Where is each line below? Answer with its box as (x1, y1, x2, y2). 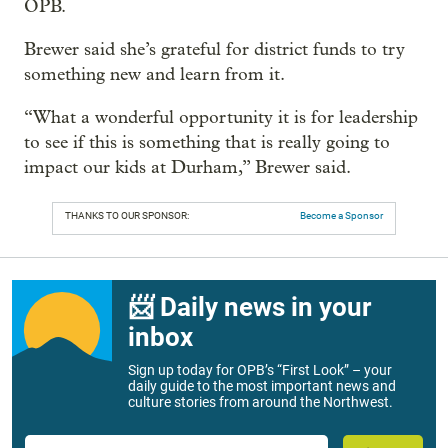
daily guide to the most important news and (128, 378, 396, 395)
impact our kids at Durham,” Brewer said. (24, 157, 351, 179)
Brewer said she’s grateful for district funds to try (24, 39, 405, 61)
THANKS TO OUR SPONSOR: (65, 210, 189, 222)
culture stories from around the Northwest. (128, 394, 393, 411)
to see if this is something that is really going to (24, 132, 390, 154)
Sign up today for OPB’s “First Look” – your (128, 362, 392, 379)
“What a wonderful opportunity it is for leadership (24, 107, 418, 129)
